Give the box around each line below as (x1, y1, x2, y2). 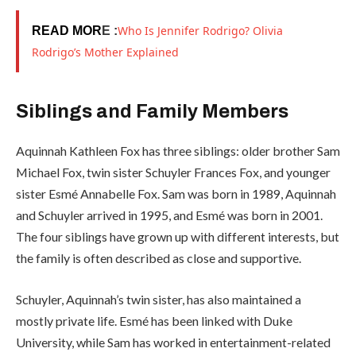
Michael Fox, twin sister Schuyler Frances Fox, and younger (16, 164, 331, 180)
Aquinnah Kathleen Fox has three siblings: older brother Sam (16, 143, 340, 159)
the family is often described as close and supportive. (16, 250, 301, 266)
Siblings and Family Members (16, 101, 288, 122)
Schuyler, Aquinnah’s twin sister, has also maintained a (16, 291, 301, 307)
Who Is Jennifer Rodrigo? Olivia (118, 22, 283, 38)
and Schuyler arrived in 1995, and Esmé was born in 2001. (16, 207, 323, 223)
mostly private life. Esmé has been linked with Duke (16, 312, 292, 328)
